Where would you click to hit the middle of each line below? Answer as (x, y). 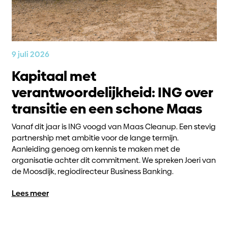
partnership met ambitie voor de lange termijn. (95, 137)
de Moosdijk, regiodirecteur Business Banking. (92, 171)
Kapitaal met (54, 76)
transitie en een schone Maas (107, 108)
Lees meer (30, 193)
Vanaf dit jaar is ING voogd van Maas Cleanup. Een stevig (113, 126)
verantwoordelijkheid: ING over (112, 92)
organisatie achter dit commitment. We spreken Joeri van (113, 160)
